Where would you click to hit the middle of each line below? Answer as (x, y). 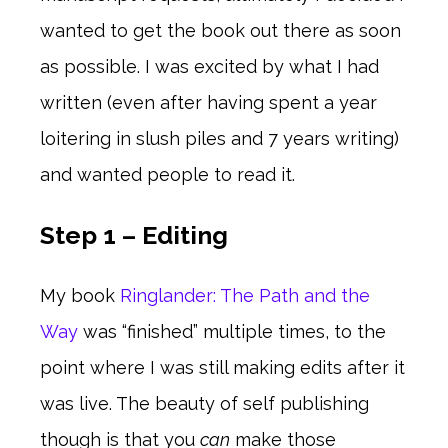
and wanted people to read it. (167, 175)
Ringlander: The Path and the (245, 296)
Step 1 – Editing (134, 235)
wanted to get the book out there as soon (220, 31)
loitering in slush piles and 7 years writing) (219, 139)
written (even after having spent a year (208, 103)
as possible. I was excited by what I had (209, 67)
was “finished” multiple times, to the (232, 332)
